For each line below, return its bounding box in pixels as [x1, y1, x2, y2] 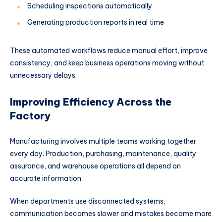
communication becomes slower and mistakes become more [10, 209, 212, 219]
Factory [10, 109, 51, 122]
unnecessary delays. [10, 70, 77, 80]
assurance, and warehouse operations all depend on [10, 162, 181, 171]
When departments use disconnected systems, [10, 197, 166, 206]
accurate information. [10, 174, 83, 183]
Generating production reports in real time [27, 17, 164, 27]
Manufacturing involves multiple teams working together [10, 137, 196, 146]
